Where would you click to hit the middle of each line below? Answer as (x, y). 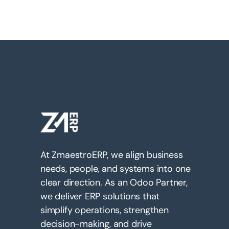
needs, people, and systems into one (116, 168)
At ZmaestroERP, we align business (112, 155)
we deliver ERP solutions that (100, 196)
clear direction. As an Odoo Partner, (114, 182)
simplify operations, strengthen (105, 210)
